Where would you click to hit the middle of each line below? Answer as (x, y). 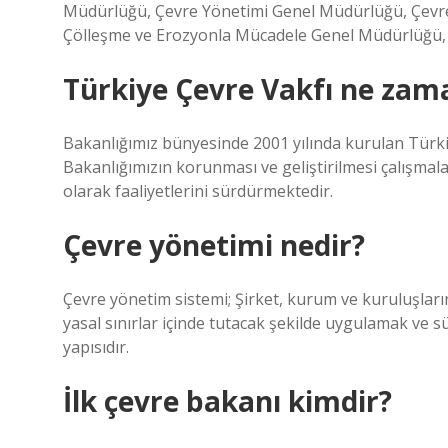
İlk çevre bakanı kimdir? (227, 401)
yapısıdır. (96, 347)
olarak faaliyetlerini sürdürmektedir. (198, 191)
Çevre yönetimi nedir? (214, 245)
